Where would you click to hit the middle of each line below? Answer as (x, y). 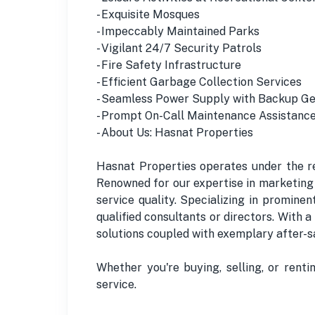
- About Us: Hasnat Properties (175, 132)
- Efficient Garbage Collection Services (199, 82)
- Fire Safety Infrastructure (169, 65)
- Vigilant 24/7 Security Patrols (179, 48)
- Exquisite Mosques (148, 14)
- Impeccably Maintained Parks (178, 31)
